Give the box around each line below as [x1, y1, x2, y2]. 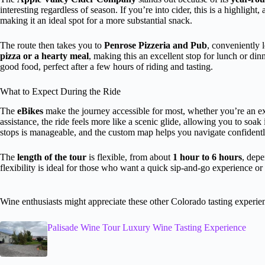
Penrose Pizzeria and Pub [104, 40, 207, 50]
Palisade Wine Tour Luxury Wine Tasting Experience [47, 222, 246, 232]
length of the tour [17, 151, 86, 162]
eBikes [17, 105, 43, 116]
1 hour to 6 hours [173, 151, 242, 162]
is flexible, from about [86, 151, 173, 162]
